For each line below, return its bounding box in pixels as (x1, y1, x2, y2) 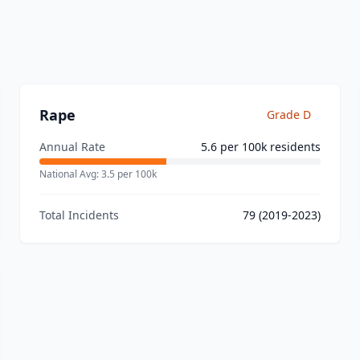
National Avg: (39, 167, 101, 181)
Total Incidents (39, 207, 119, 223)
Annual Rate (39, 139, 105, 154)
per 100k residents (217, 139, 321, 154)
